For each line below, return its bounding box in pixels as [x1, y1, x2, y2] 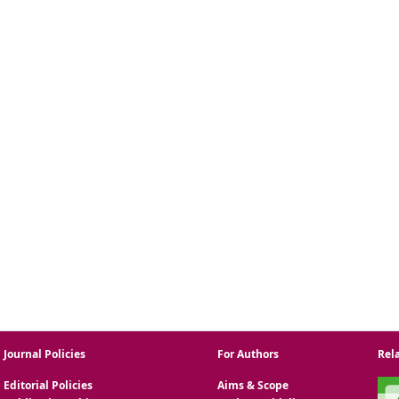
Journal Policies [4, 346, 85, 362]
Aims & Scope [217, 378, 289, 394]
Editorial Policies [4, 378, 93, 394]
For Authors [217, 346, 279, 362]
